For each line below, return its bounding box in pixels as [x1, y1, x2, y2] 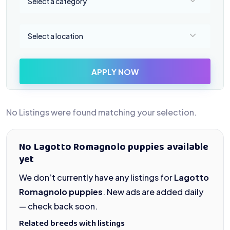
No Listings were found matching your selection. [6, 107, 197, 118]
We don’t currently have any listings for [19, 172, 174, 183]
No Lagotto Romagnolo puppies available [19, 139, 209, 156]
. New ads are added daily [103, 186, 203, 197]
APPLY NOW [91, 66, 139, 76]
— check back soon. [19, 201, 98, 212]
